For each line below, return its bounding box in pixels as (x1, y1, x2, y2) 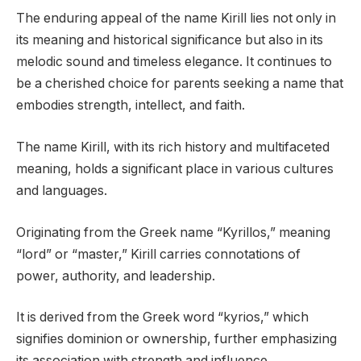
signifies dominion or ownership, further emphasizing (16, 331, 337, 347)
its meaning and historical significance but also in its (16, 32, 323, 48)
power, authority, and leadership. (16, 268, 215, 284)
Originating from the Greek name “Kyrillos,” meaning (16, 224, 330, 240)
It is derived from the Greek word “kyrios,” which (16, 309, 309, 326)
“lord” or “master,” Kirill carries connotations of (16, 246, 301, 262)
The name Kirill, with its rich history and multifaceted (16, 139, 330, 156)
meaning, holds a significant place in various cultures (16, 161, 334, 177)
